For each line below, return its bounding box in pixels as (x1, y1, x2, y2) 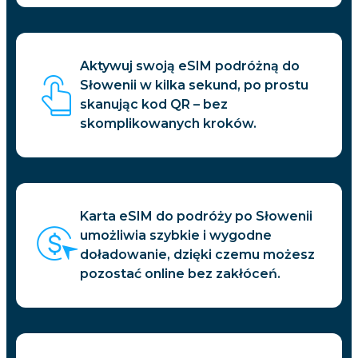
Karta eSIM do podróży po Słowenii (80, 209, 312, 225)
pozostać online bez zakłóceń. (80, 266, 280, 282)
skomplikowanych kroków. (80, 116, 257, 132)
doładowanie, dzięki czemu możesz (80, 247, 315, 263)
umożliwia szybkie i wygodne (80, 228, 272, 244)
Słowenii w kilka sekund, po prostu (80, 78, 308, 93)
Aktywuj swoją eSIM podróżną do (80, 58, 300, 74)
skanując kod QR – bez (80, 97, 228, 113)
